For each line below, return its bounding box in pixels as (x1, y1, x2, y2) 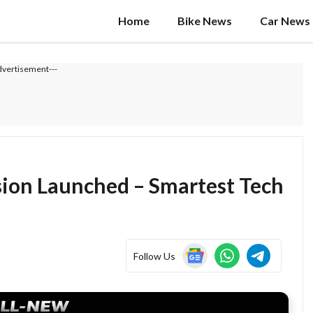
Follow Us (133, 249, 176, 262)
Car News (260, 14, 310, 27)
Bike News (177, 14, 232, 27)
